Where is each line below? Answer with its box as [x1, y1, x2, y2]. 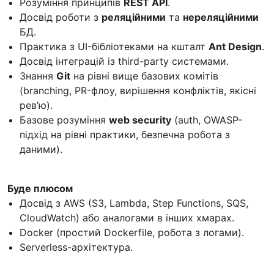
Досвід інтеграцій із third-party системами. [20, 54, 229, 67]
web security [109, 113, 171, 126]
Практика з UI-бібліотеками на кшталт [20, 40, 209, 53]
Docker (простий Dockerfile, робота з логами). [20, 226, 244, 239]
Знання [20, 69, 56, 82]
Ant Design [209, 40, 262, 53]
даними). [20, 143, 62, 155]
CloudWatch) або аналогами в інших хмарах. [20, 211, 234, 224]
